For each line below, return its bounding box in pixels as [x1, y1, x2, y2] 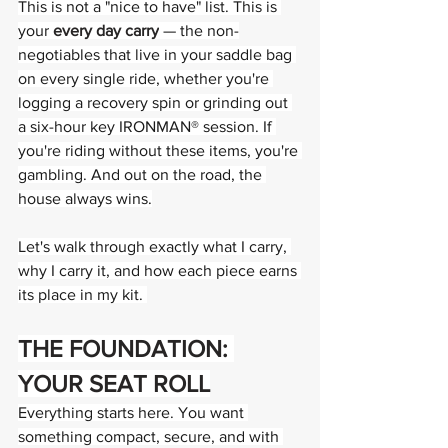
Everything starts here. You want [18, 404, 248, 421]
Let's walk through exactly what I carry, [18, 238, 291, 255]
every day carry [53, 22, 159, 39]
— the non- [159, 22, 239, 39]
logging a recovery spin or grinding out [18, 94, 292, 111]
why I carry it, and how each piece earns [18, 262, 301, 279]
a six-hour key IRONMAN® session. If [18, 118, 276, 135]
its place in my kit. [18, 286, 147, 303]
